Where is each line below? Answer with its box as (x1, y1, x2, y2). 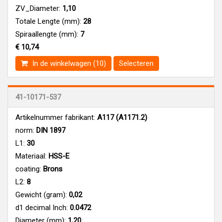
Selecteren (119, 58, 154, 68)
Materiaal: (15, 151, 47, 161)
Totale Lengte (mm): (15, 16, 81, 26)
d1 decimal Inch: (15, 203, 68, 212)
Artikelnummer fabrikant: (15, 112, 95, 122)
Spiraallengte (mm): (15, 29, 78, 39)
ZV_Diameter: (15, 3, 60, 13)
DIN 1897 (34, 125, 65, 135)
